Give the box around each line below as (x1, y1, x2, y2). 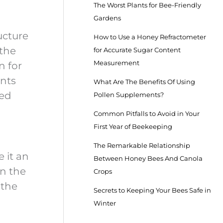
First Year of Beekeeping (94, 122, 173, 130)
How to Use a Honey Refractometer (94, 32, 207, 41)
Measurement (94, 58, 140, 67)
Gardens (94, 13, 121, 22)
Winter (94, 199, 116, 207)
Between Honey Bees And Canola (94, 154, 203, 162)
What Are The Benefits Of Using (94, 77, 196, 86)
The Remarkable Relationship (94, 141, 191, 149)
